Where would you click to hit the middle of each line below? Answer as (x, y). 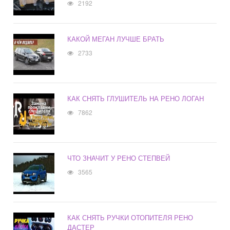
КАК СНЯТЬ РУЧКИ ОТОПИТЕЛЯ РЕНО (130, 218)
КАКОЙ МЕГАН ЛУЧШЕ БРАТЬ (116, 39)
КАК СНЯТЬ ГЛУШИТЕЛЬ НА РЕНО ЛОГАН (136, 99)
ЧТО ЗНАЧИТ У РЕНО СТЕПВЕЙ (119, 158)
